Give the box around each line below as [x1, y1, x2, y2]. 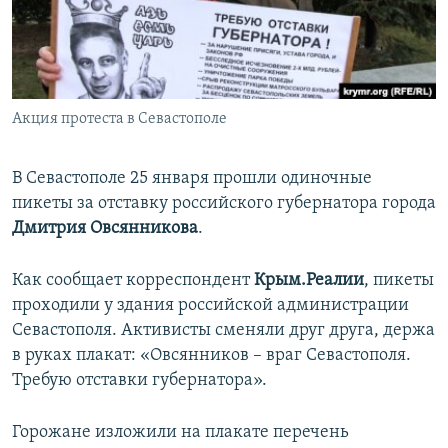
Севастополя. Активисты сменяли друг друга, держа [12, 321, 435, 341]
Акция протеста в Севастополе [12, 111, 227, 128]
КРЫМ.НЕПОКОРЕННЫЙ [36, 47, 176, 62]
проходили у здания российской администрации [12, 296, 409, 316]
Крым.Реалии [254, 271, 364, 291]
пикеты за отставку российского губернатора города [12, 194, 436, 214]
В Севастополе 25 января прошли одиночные [12, 169, 372, 189]
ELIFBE [36, 83, 74, 98]
